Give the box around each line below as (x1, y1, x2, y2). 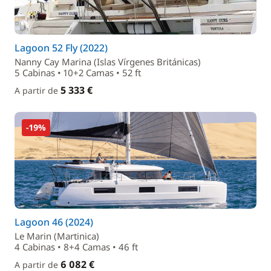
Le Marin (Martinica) (15, 230, 99, 242)
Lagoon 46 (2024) (15, 215, 93, 229)
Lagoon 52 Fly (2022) (15, 41, 108, 54)
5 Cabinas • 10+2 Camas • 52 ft (15, 67, 141, 79)
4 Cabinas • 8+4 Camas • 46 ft (15, 241, 138, 253)
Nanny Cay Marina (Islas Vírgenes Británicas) (15, 56, 201, 68)
